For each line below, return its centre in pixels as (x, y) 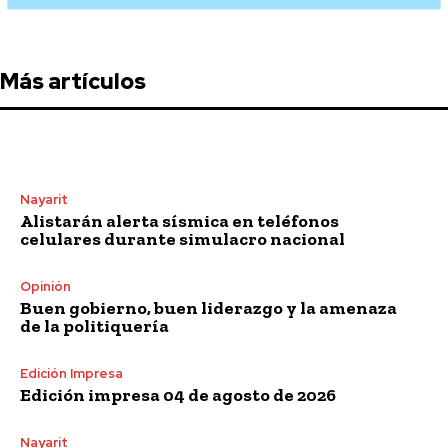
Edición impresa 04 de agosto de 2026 (178, 394)
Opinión (45, 286)
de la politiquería (94, 325)
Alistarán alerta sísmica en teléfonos (179, 220)
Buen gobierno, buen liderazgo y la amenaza (208, 307)
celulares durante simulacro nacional (182, 238)
